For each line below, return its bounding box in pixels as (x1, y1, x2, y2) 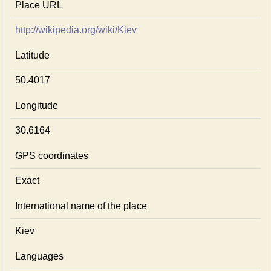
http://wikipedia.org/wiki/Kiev (15, 25, 137, 35)
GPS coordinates (15, 151, 88, 161)
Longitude (15, 100, 58, 111)
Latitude (15, 50, 50, 60)
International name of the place (15, 201, 147, 211)
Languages (15, 251, 64, 261)
